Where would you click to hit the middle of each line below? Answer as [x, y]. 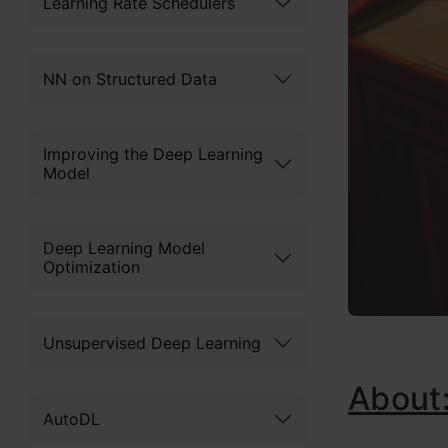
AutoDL [71, 418]
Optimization [91, 267]
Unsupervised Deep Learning [152, 342]
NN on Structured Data [130, 78]
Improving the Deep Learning [153, 154]
